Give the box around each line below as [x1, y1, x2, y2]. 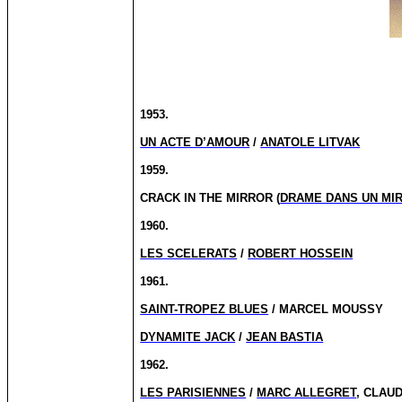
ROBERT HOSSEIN [248, 247, 354, 260]
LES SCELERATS [140, 247, 238, 260]
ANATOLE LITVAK [260, 135, 361, 149]
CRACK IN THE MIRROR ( [140, 191, 281, 205]
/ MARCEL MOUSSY [268, 302, 384, 316]
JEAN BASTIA [246, 330, 324, 344]
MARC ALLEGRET [257, 386, 357, 399]
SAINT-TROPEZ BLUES [140, 302, 269, 316]
